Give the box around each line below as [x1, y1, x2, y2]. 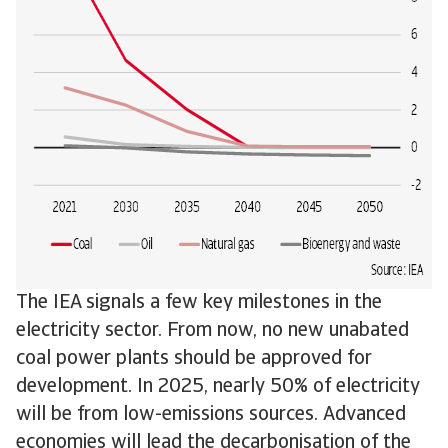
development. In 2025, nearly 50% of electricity [16, 377, 420, 397]
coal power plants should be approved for [16, 349, 372, 369]
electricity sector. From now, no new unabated [16, 321, 409, 341]
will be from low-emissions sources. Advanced [16, 405, 406, 425]
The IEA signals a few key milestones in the [16, 293, 382, 313]
